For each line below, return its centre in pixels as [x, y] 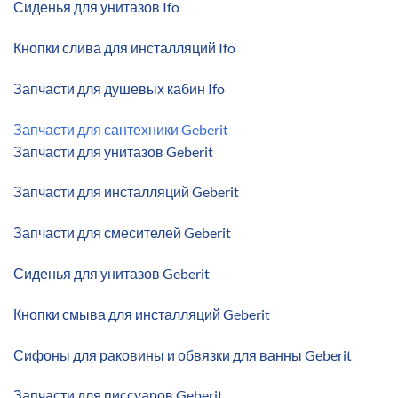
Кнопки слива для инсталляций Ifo [124, 48]
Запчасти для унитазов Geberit [113, 151]
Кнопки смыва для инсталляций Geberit [142, 314]
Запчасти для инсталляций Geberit [126, 192]
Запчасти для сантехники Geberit [121, 129]
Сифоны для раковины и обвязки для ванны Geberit [183, 354]
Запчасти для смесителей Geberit [122, 233]
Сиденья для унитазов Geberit [111, 274]
